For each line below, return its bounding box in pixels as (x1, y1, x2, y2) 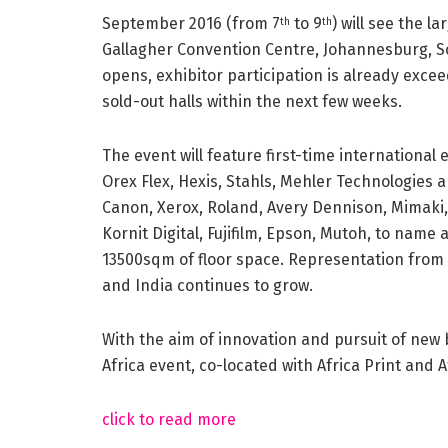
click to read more (102, 409, 236, 429)
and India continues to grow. (102, 275, 313, 295)
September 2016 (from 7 (102, 13, 280, 33)
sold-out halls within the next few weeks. (102, 91, 402, 111)
